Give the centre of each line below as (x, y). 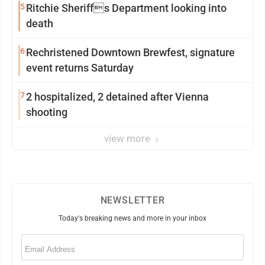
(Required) (50, 238)
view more (128, 138)
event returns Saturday (80, 68)
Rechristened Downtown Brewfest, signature (130, 52)
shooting (47, 112)
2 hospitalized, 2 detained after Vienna (117, 97)
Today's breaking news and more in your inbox (132, 218)
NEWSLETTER (132, 200)
